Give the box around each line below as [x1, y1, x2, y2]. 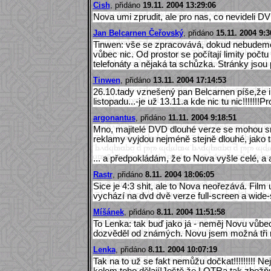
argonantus [93, 113, 135, 122]
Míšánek [93, 207, 124, 217]
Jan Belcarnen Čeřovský [93, 28, 183, 38]
